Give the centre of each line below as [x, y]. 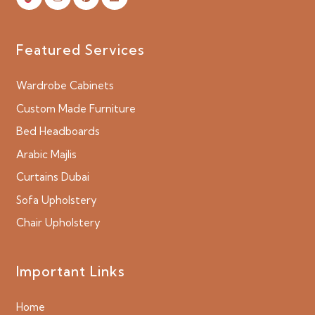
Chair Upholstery [58, 223]
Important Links [70, 272]
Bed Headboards [58, 131]
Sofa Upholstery [56, 200]
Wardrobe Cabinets [65, 86]
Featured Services [80, 50]
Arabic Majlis [46, 154]
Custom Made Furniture [76, 108]
